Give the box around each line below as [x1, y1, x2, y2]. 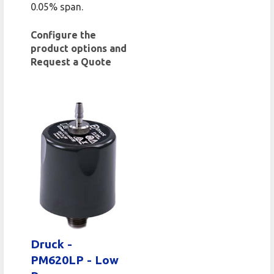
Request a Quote [31, 56, 111, 67]
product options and [31, 43, 127, 54]
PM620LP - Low [31, 253, 119, 267]
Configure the [31, 29, 96, 40]
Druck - [31, 237, 72, 251]
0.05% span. [31, 1, 83, 12]
